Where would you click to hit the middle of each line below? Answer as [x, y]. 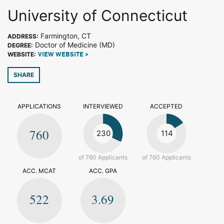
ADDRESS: [23, 36]
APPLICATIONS [39, 106]
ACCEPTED [166, 106]
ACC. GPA [103, 171]
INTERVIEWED [103, 106]
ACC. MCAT [39, 171]
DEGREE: [20, 45]
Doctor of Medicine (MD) [74, 45]
